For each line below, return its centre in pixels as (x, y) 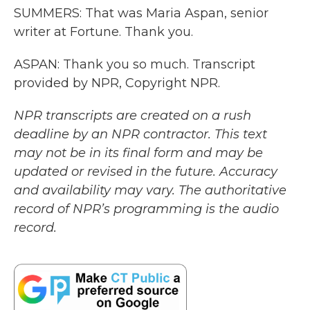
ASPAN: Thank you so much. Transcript (135, 64)
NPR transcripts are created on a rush (133, 116)
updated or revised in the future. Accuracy (146, 172)
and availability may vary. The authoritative (150, 190)
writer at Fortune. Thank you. (103, 32)
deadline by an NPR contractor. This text (140, 134)
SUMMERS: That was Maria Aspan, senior (141, 13)
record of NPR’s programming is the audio (146, 209)
